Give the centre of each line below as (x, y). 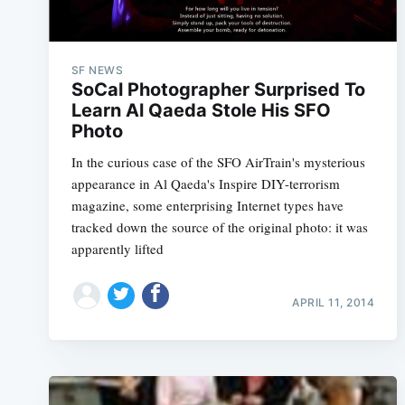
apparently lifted (117, 249)
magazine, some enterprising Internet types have (207, 205)
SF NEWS (97, 70)
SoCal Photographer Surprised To (218, 89)
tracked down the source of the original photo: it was (219, 227)
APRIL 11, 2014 (334, 302)
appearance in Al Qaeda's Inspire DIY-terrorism (205, 184)
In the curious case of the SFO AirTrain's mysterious (218, 162)
